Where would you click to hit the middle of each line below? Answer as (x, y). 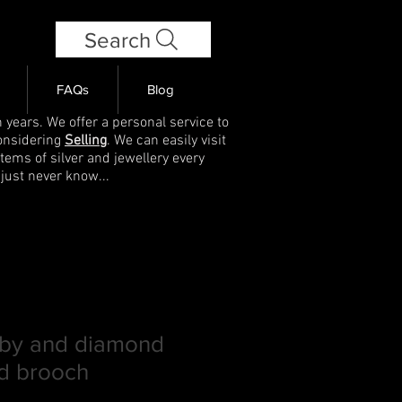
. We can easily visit (166, 140)
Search (117, 39)
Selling (86, 140)
